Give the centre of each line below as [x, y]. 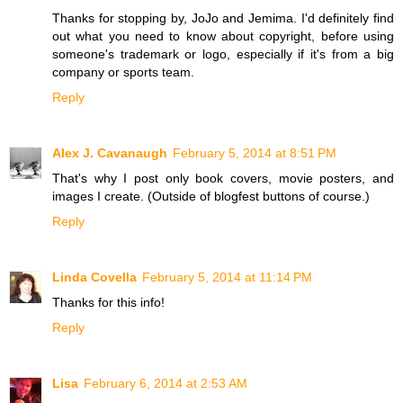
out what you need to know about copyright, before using [223, 36]
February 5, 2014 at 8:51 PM [255, 152]
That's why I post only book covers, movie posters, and [223, 178]
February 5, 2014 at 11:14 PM [227, 277]
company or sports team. [123, 72]
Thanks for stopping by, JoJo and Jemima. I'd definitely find [223, 18]
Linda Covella [94, 277]
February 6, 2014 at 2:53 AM [166, 383]
